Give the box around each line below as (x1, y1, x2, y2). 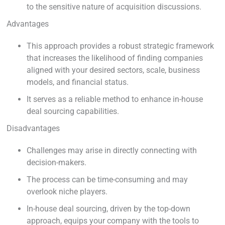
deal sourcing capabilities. (27, 106, 119, 116)
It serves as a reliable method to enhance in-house (27, 94, 203, 104)
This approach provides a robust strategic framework (27, 41, 214, 51)
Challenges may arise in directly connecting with (27, 145, 197, 155)
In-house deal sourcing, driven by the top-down (27, 203, 190, 213)
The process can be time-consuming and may (27, 174, 188, 184)
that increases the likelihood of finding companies (27, 53, 203, 63)
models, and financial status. (27, 77, 129, 87)
